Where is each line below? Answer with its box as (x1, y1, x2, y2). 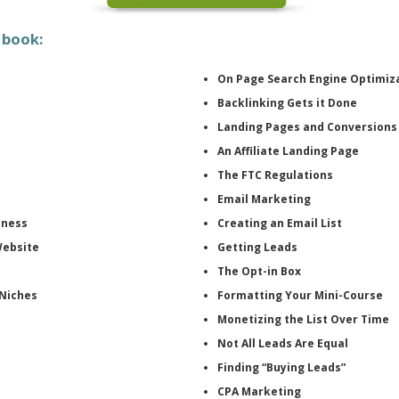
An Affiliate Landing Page (217, 142, 359, 159)
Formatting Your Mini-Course (217, 287, 383, 303)
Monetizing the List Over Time (217, 311, 389, 327)
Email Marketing (217, 191, 311, 207)
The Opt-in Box (217, 263, 301, 279)
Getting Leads (217, 239, 297, 255)
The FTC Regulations (217, 167, 333, 183)
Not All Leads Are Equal (217, 335, 348, 351)
